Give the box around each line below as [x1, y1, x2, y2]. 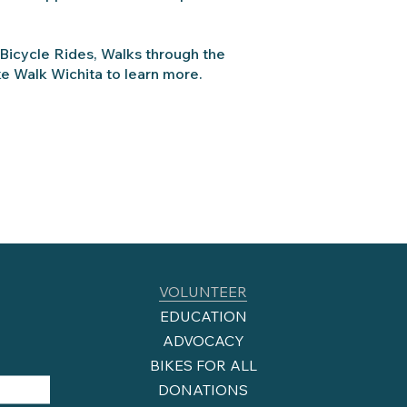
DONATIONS [158, 381, 249, 400]
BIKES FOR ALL [149, 356, 257, 375]
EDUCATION [159, 307, 247, 326]
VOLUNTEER [159, 283, 248, 302]
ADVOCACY [162, 332, 244, 351]
